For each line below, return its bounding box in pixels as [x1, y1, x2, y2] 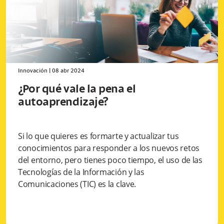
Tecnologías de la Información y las [18, 166, 144, 178]
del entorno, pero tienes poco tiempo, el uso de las [18, 154, 202, 166]
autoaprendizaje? [18, 96, 108, 109]
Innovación [18, 68, 47, 74]
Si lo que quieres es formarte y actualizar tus [18, 130, 179, 142]
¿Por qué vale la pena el [18, 83, 136, 96]
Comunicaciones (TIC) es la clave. [18, 178, 136, 190]
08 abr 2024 [52, 68, 84, 74]
